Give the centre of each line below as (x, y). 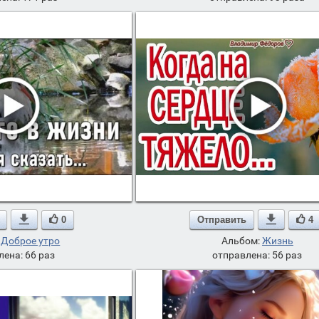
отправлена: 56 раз (257, 255)
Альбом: (241, 241)
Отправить (222, 219)
